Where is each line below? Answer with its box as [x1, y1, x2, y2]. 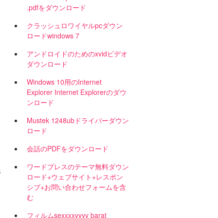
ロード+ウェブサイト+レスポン [27, 172, 123, 182]
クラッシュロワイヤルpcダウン [27, 20, 123, 30]
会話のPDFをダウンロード [27, 144, 109, 153]
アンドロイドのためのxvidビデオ [27, 49, 127, 58]
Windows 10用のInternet [27, 77, 102, 87]
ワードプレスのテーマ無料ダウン [27, 162, 129, 171]
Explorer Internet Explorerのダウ [27, 87, 127, 97]
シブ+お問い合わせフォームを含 [27, 182, 126, 192]
